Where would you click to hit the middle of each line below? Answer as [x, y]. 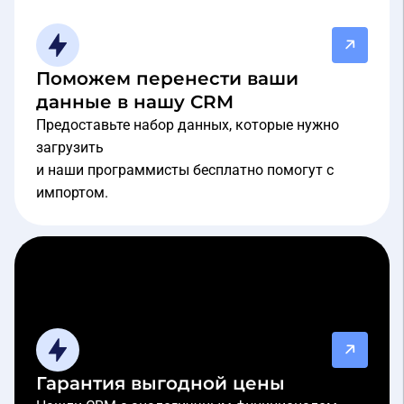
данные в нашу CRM [135, 102]
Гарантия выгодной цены [161, 384]
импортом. [72, 193]
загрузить [70, 148]
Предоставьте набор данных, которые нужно [188, 125]
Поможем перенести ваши [167, 79]
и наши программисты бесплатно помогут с [185, 170]
